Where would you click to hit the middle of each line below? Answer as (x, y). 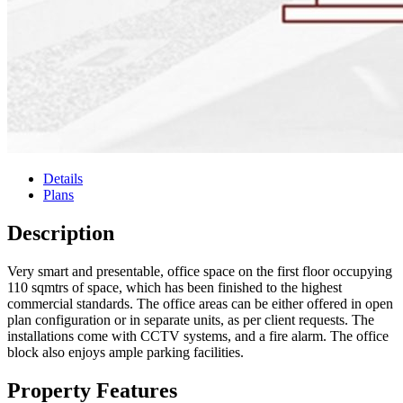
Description (61, 233)
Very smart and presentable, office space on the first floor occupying (200, 272)
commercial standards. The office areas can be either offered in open (200, 304)
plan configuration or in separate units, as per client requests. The (191, 320)
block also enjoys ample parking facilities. (125, 353)
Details (63, 179)
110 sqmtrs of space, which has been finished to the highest (175, 288)
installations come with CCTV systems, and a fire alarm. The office (198, 336)
